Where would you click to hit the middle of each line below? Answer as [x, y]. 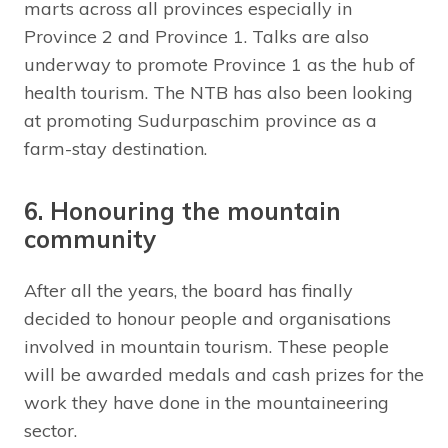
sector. [50, 430]
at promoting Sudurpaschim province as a [200, 120]
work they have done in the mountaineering [206, 402]
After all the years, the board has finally [188, 290]
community [90, 238]
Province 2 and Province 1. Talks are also [196, 36]
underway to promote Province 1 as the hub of [219, 64]
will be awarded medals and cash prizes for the [224, 374]
